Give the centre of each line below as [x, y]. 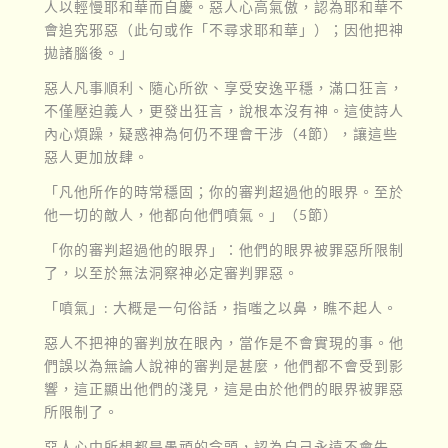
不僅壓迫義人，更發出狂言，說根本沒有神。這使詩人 [223, 111]
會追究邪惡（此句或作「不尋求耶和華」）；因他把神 [223, 30]
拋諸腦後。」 [88, 53]
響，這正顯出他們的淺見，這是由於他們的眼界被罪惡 [223, 388]
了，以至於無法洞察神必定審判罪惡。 [171, 272]
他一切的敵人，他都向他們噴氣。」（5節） [190, 214]
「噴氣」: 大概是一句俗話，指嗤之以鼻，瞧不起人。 [220, 307]
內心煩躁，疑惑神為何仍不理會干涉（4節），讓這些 [220, 134]
